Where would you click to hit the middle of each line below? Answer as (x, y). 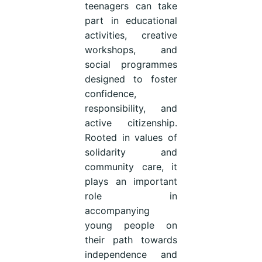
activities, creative (131, 35)
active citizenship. (131, 123)
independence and (131, 255)
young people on (131, 225)
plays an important (131, 182)
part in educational (131, 21)
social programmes (131, 65)
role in (131, 196)
